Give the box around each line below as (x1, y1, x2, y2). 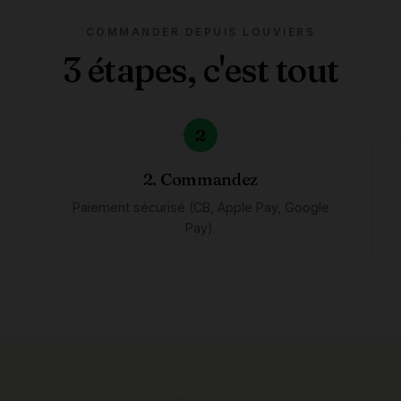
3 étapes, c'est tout (62, 48, 339, 91)
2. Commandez (142, 169, 259, 190)
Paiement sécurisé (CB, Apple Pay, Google (72, 200, 329, 215)
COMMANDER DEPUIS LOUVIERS (85, 26, 316, 38)
